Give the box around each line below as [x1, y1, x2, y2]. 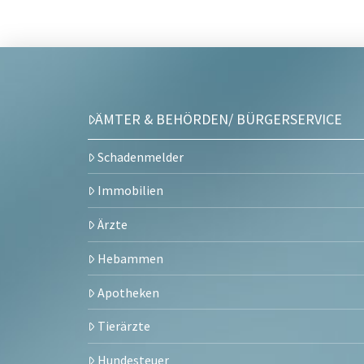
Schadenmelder [97, 148, 184, 165]
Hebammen [97, 249, 164, 266]
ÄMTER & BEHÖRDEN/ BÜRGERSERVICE [94, 109, 342, 128]
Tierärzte [97, 318, 151, 335]
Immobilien [97, 182, 164, 199]
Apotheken [97, 284, 160, 301]
